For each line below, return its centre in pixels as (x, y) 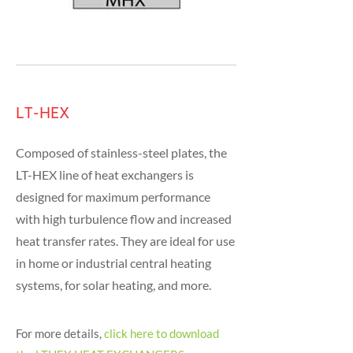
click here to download (162, 333)
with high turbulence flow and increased (124, 219)
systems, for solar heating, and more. (113, 285)
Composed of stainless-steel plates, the (121, 152)
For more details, (60, 333)
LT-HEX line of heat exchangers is (105, 175)
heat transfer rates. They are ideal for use (125, 241)
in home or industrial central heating (113, 263)
